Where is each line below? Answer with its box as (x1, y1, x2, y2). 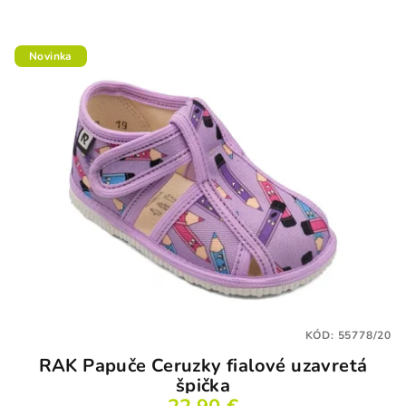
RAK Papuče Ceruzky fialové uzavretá (38, 353, 368, 379)
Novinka (29, 48, 72, 63)
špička (175, 373, 231, 399)
